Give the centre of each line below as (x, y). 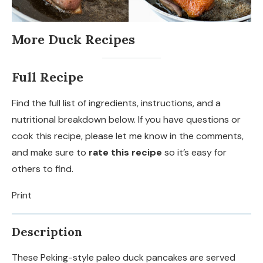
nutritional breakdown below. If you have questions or (126, 119)
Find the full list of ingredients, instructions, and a (116, 103)
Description (47, 231)
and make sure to (50, 152)
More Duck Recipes (73, 39)
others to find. (43, 168)
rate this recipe (125, 152)
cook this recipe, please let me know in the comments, (128, 136)
